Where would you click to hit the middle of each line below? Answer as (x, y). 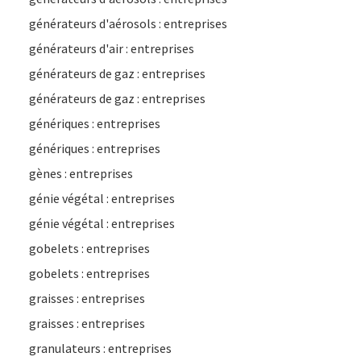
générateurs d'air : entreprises (112, 48)
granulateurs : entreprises (100, 348)
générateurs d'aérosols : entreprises (128, 23)
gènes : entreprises (81, 173)
